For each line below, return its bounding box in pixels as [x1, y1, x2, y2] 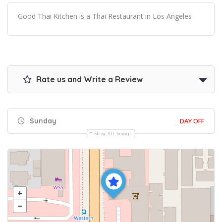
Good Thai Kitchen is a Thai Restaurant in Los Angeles [18, 11, 192, 21]
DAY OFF [180, 116, 204, 126]
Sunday [28, 116, 56, 126]
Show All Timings [95, 131, 132, 137]
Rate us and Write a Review [34, 74, 143, 85]
